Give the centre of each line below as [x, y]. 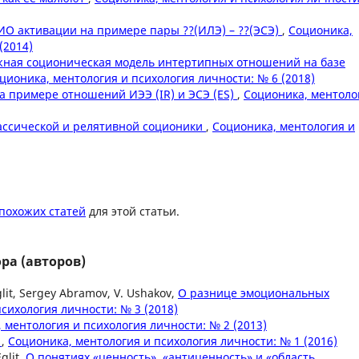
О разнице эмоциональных [254, 293]
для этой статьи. [133, 212]
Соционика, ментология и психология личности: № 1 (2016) [173, 341]
